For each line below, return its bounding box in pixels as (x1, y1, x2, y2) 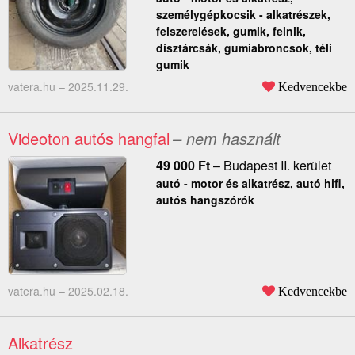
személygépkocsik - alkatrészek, (155, 6, 330, 23)
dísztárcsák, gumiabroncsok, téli (155, 40, 332, 56)
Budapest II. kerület (223, 156, 331, 175)
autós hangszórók (155, 192, 254, 208)
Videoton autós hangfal (8, 127, 170, 151)
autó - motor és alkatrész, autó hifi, (155, 175, 345, 192)
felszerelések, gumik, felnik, (155, 23, 306, 40)
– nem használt (173, 127, 281, 151)
